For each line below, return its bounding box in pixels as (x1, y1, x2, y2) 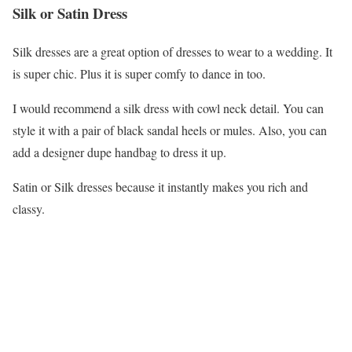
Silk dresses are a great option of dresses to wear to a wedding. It (13, 42, 332, 60)
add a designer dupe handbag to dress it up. (13, 143, 226, 160)
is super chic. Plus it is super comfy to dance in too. (13, 64, 266, 82)
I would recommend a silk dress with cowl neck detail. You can (13, 99, 324, 116)
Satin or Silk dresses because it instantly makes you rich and (13, 178, 308, 195)
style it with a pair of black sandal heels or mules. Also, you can (13, 121, 327, 138)
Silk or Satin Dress (13, 2, 127, 24)
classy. (13, 200, 45, 217)
